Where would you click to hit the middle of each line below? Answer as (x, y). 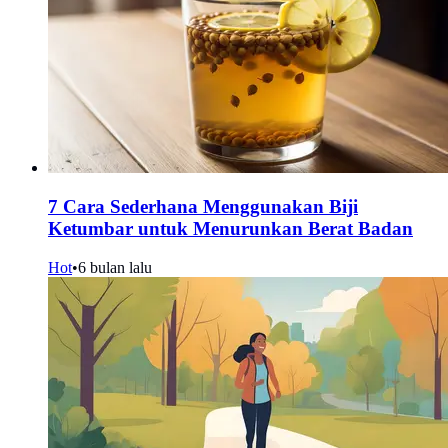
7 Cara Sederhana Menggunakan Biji (203, 207)
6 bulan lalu (115, 267)
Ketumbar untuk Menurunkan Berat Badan (230, 229)
